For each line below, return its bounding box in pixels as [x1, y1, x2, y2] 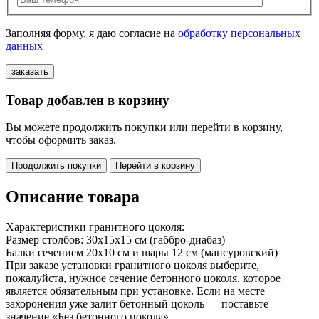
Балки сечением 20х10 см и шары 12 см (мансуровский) [6, 246, 278, 259]
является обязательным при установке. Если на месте [6, 285, 265, 298]
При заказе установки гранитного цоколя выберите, [6, 259, 259, 272]
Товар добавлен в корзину [6, 92, 169, 108]
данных [6, 39, 43, 52]
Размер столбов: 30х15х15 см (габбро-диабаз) [6, 234, 225, 246]
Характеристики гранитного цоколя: [6, 221, 184, 234]
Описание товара [6, 187, 140, 206]
